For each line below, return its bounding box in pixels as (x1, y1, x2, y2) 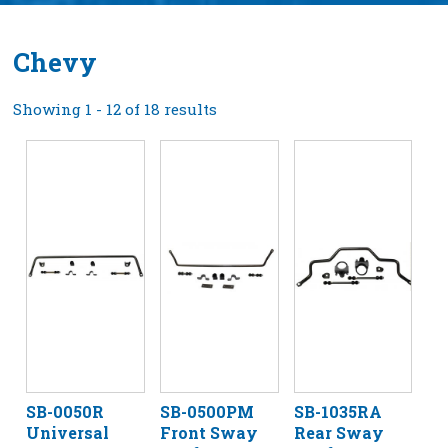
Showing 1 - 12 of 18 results (13, 98, 218, 119)
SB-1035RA (293, 400, 382, 422)
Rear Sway (293, 421, 384, 443)
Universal (26, 421, 110, 443)
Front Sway (159, 421, 258, 443)
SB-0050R (26, 400, 105, 422)
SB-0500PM (159, 400, 254, 422)
